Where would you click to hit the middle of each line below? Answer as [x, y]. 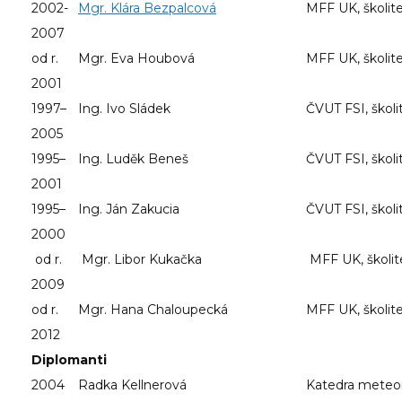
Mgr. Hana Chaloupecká [153, 309]
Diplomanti [69, 359]
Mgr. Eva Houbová [136, 58]
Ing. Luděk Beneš [133, 158]
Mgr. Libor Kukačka [140, 259]
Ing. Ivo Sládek [124, 108]
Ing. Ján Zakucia [129, 209]
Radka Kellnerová [132, 385]
